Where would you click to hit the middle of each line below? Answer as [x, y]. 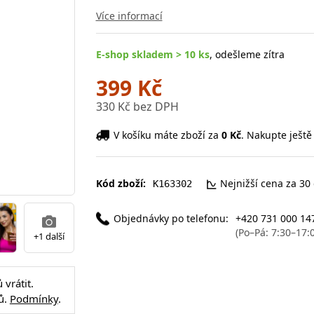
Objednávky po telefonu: [171, 218]
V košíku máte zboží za [167, 135]
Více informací [129, 15]
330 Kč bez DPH [137, 107]
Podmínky [34, 299]
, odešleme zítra [247, 54]
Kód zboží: [121, 183]
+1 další [49, 236]
